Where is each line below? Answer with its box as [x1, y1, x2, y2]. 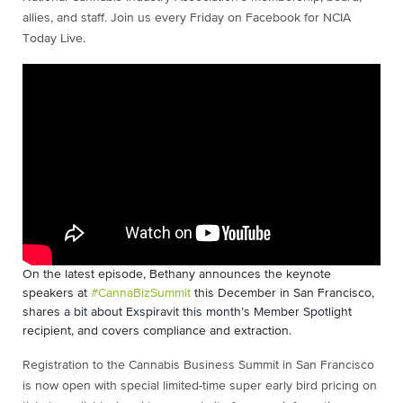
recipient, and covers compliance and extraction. [22, 325, 291, 338]
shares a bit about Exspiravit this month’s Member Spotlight [22, 306, 352, 319]
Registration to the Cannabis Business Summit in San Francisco [22, 359, 374, 372]
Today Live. [22, 32, 85, 46]
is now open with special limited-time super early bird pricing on [22, 380, 377, 393]
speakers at [22, 287, 91, 300]
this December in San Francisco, [191, 287, 374, 300]
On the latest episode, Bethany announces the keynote [22, 268, 331, 282]
